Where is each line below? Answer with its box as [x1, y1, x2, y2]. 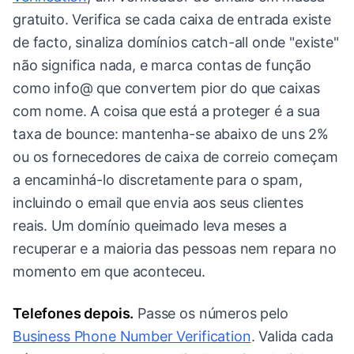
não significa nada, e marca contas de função [13, 57, 311, 74]
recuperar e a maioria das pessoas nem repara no [13, 240, 337, 258]
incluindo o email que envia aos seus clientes [13, 194, 303, 212]
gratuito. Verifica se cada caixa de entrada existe [13, 11, 331, 28]
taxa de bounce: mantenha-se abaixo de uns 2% [13, 126, 329, 143]
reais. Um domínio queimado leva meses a [13, 217, 287, 235]
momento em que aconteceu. [13, 263, 205, 281]
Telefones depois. [13, 305, 134, 322]
